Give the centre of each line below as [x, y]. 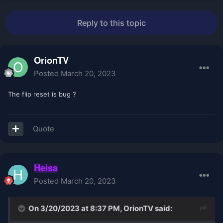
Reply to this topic [111, 23]
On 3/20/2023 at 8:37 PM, [76, 209]
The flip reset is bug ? [42, 94]
